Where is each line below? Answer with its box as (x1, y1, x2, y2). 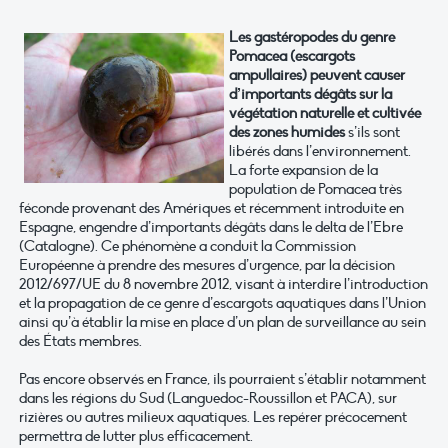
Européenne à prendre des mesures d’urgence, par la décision (19, 256, 395, 275)
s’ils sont (345, 123, 400, 142)
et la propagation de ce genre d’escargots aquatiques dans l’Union (19, 294, 426, 313)
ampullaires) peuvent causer (229, 66, 405, 85)
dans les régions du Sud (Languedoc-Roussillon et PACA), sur (19, 389, 397, 408)
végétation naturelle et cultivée (229, 104, 421, 123)
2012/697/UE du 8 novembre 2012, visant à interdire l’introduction (19, 275, 428, 294)
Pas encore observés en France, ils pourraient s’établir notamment (19, 370, 426, 389)
